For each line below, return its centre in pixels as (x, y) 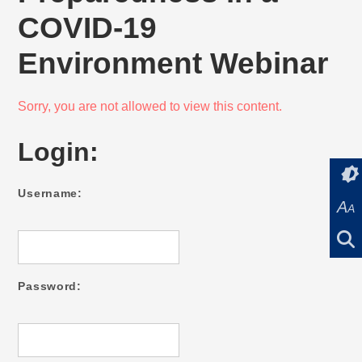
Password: (50, 286)
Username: (50, 193)
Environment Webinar (173, 63)
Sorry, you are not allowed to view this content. (150, 106)
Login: (59, 152)
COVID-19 (88, 27)
